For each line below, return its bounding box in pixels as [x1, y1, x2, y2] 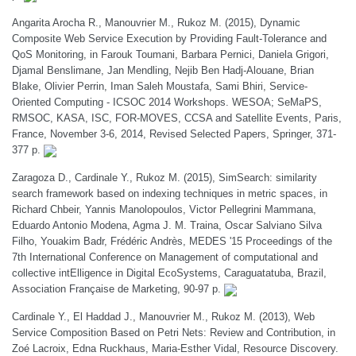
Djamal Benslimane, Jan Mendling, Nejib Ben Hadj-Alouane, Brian [12, 64, 314, 76]
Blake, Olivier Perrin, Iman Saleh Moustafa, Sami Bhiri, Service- [12, 80, 308, 92]
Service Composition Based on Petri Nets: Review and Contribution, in [12, 327, 335, 339]
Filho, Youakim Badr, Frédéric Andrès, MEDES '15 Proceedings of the [12, 235, 332, 247]
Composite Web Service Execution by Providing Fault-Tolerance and [12, 33, 327, 44]
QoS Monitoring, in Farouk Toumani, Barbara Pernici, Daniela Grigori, [12, 48, 329, 60]
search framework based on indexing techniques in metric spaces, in [12, 188, 327, 199]
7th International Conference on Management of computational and [12, 251, 318, 263]
